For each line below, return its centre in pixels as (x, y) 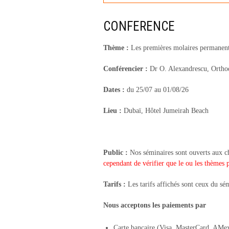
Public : (117, 153)
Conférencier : (127, 69)
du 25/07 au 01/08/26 (158, 90)
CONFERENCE (139, 26)
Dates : (115, 90)
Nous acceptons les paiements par (155, 205)
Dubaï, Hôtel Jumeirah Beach (165, 111)
